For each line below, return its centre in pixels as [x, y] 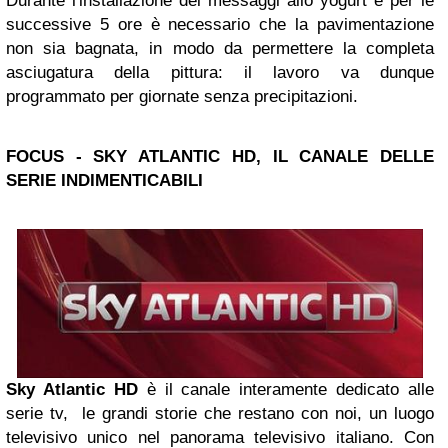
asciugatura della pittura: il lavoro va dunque [220, 72]
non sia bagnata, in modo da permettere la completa [220, 48]
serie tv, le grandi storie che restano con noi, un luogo [220, 414]
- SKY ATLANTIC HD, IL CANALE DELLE [249, 156]
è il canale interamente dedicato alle [285, 390]
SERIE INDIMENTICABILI [104, 180]
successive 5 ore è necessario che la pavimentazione [220, 24]
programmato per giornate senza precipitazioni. [182, 96]
